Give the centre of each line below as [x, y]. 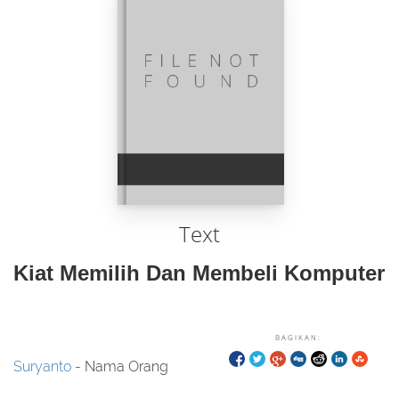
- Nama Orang [120, 366]
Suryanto [42, 366]
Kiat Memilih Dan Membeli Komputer [199, 273]
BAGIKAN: [298, 337]
